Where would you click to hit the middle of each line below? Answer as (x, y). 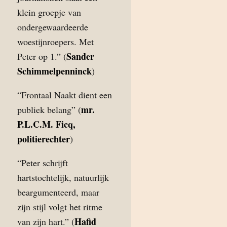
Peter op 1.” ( (42, 56)
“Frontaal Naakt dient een (65, 95)
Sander (80, 56)
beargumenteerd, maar (58, 192)
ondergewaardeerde (53, 27)
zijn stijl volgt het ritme (60, 207)
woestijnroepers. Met (55, 42)
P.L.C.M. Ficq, (46, 124)
